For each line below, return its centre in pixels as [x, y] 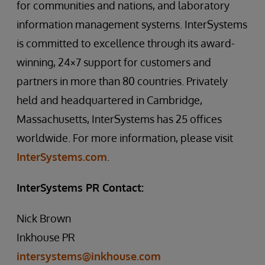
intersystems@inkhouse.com [89, 256]
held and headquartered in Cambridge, [109, 100]
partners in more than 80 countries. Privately [122, 81]
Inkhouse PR [46, 237]
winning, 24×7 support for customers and [114, 62]
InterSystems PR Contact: [80, 188]
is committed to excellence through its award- [126, 43]
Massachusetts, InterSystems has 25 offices [119, 119]
